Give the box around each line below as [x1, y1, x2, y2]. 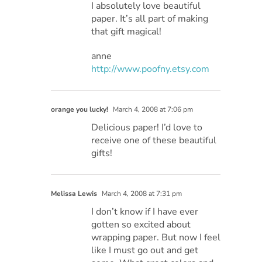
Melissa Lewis [51, 188, 98, 198]
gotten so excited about [91, 218, 191, 231]
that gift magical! [91, 25, 162, 38]
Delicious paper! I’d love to [91, 120, 203, 134]
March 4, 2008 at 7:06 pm [111, 104, 194, 114]
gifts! [91, 146, 113, 160]
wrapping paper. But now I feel [91, 230, 221, 244]
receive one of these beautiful [91, 133, 217, 147]
